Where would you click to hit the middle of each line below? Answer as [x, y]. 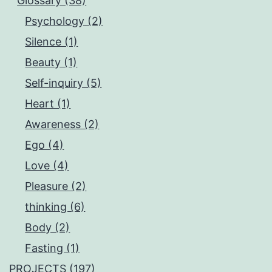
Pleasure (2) [56, 186]
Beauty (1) [51, 62]
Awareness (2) [62, 124]
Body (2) [48, 227]
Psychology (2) [64, 21]
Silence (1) [52, 41]
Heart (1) [48, 103]
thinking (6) [55, 206]
